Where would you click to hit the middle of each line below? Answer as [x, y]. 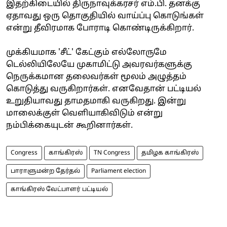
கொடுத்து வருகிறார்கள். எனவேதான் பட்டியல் [104, 89]
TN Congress [112, 153]
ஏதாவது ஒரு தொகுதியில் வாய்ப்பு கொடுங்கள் [105, 16]
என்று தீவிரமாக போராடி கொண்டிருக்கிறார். [100, 28]
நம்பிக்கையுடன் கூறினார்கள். [69, 125]
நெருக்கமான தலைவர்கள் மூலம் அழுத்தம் [96, 77]
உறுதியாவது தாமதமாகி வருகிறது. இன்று [96, 101]
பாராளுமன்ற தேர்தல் [45, 171]
